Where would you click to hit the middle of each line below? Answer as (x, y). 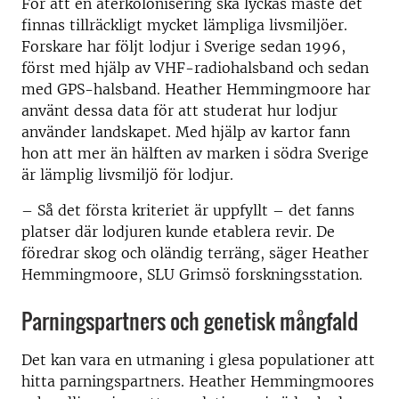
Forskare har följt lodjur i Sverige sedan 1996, (183, 46)
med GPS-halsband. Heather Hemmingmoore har (196, 89)
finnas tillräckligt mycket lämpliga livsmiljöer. (184, 25)
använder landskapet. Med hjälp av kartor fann (186, 132)
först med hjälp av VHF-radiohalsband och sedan (195, 68)
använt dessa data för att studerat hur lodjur (179, 110)
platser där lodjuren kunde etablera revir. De (178, 232)
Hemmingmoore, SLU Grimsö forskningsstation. (192, 274)
